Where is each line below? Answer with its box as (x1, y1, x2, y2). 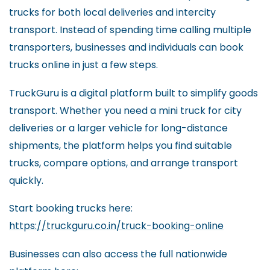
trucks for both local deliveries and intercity (9, 5, 216, 20)
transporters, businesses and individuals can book (9, 40, 243, 55)
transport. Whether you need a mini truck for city (9, 103, 242, 118)
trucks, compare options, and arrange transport (9, 155, 238, 170)
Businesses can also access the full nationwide (9, 246, 227, 261)
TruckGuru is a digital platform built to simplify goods (9, 86, 258, 100)
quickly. (9, 173, 43, 187)
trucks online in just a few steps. (9, 58, 158, 72)
